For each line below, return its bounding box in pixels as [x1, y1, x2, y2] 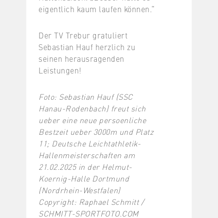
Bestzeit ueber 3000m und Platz [38, 126, 153, 137]
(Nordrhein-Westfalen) [38, 184, 121, 195]
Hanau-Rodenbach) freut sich [38, 102, 146, 113]
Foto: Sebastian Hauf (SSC [38, 91, 133, 102]
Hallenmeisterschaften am [38, 149, 135, 160]
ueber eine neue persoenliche [38, 114, 146, 125]
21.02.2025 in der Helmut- [38, 161, 132, 172]
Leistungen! [38, 64, 82, 75]
